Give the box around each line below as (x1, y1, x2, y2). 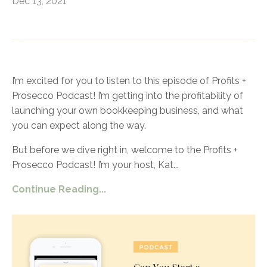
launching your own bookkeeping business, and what (12, 104, 243, 116)
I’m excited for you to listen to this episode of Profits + (12, 74, 246, 86)
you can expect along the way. (12, 119, 146, 131)
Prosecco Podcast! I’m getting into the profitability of (12, 89, 243, 101)
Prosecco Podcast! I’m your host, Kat (12, 159, 173, 170)
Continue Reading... (12, 183, 106, 195)
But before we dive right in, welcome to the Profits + (12, 144, 238, 156)
